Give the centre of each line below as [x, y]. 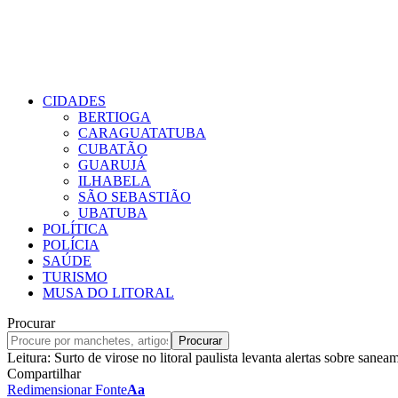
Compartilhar [44, 374]
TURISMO [75, 277]
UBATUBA [113, 213]
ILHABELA [115, 181]
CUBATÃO [113, 149]
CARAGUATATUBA [142, 133]
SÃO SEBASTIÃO [135, 197]
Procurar [31, 323]
